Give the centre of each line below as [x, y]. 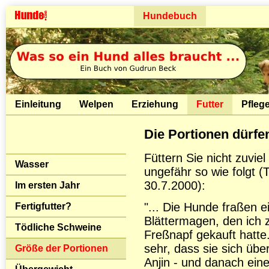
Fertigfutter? [43, 206]
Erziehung [155, 104]
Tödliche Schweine [58, 227]
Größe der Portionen [62, 248]
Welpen [96, 104]
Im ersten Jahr [47, 185]
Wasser [32, 164]
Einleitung [38, 104]
